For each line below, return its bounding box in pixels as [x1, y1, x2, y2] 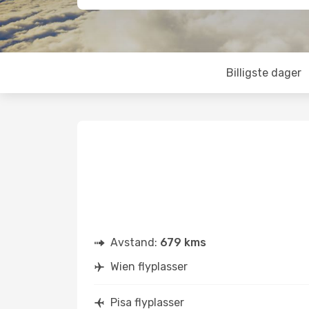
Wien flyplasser [110, 260, 188, 273]
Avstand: [110, 236, 160, 249]
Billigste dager [226, 66, 301, 79]
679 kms [160, 236, 206, 249]
